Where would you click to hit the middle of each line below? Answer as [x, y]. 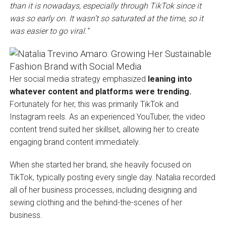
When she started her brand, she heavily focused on [100, 164]
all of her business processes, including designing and [103, 190]
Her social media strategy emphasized [78, 79]
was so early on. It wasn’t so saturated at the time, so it [106, 18]
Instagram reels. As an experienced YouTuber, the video [107, 117]
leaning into [170, 79]
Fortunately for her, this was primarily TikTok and [94, 104]
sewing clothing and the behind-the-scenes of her [96, 202]
